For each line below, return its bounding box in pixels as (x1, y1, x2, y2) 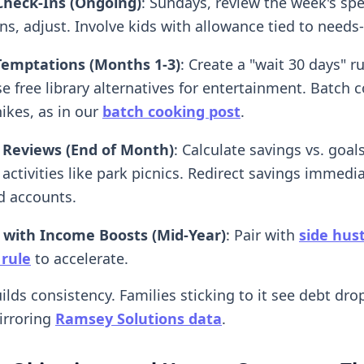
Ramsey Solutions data (55, 308, 222, 328)
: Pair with (226, 224, 299, 245)
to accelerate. (31, 248, 128, 268)
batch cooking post (102, 101, 240, 121)
